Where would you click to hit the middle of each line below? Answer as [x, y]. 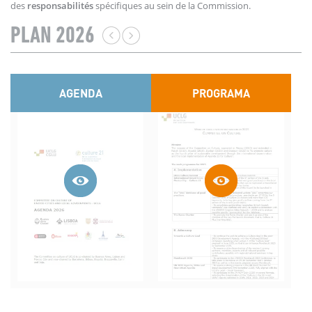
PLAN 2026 [53, 37]
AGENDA [80, 93]
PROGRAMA [221, 93]
